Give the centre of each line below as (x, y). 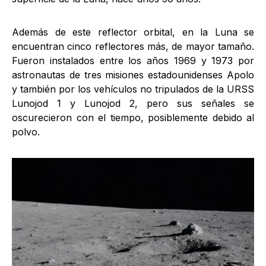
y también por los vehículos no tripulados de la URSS (133, 89)
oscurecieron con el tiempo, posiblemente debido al (133, 117)
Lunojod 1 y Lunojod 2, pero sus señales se (133, 103)
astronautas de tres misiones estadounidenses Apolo (133, 75)
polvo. (26, 132)
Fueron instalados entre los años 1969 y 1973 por (133, 60)
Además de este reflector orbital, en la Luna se (133, 32)
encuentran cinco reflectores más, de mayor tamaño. (133, 46)
